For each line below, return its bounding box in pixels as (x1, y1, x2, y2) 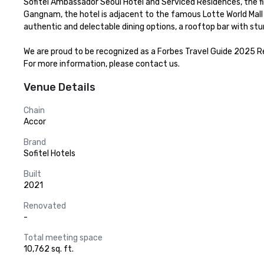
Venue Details (24, 81, 95, 94)
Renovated (24, 201, 66, 211)
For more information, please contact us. (24, 59, 180, 69)
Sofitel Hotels (24, 148, 75, 159)
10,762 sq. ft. (24, 244, 74, 254)
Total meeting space (24, 233, 103, 243)
